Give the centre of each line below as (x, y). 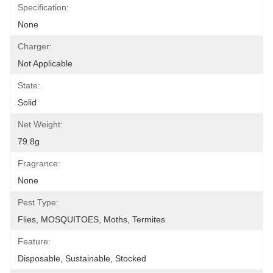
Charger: (35, 46)
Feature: (34, 241)
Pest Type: (38, 202)
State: (29, 85)
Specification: (43, 7)
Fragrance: (39, 163)
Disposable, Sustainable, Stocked (82, 258)
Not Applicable (45, 63)
